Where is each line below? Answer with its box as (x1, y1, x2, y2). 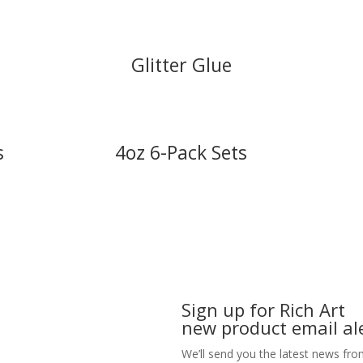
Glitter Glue (130, 51, 232, 78)
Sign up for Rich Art (181, 297, 345, 322)
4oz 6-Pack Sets (115, 139, 248, 165)
